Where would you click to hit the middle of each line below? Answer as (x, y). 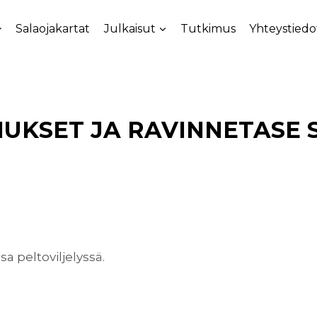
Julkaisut (129, 28)
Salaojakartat (53, 28)
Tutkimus (208, 28)
